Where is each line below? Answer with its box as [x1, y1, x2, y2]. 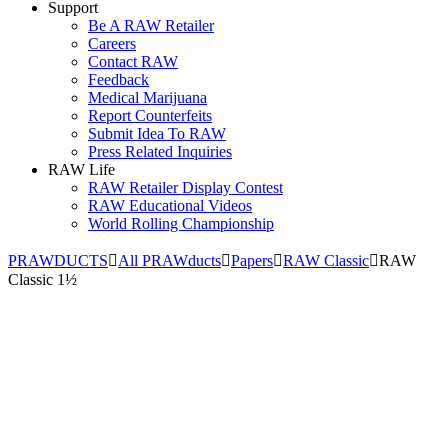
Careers [88, 35, 136, 52]
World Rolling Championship [88, 215, 274, 232]
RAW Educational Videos [88, 197, 252, 214]
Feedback [88, 71, 149, 88]
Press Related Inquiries [88, 143, 232, 160]
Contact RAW [88, 53, 178, 70]
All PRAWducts [118, 252, 221, 269]
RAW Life [48, 161, 115, 178]
